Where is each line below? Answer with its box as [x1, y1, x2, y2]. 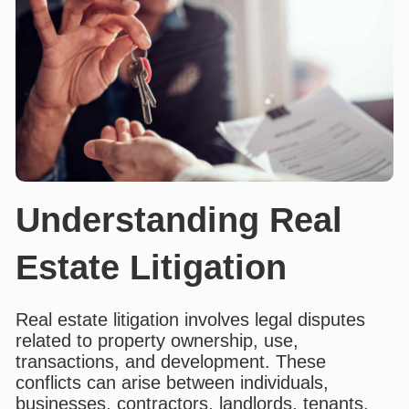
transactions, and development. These [15, 351, 326, 372]
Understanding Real [15, 201, 342, 240]
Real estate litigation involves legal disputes [15, 309, 365, 330]
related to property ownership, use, [15, 330, 299, 351]
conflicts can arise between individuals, [15, 372, 329, 393]
